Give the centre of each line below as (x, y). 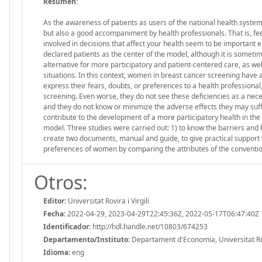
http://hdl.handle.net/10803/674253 (149, 226)
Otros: (61, 182)
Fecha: (54, 213)
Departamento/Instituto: (87, 239)
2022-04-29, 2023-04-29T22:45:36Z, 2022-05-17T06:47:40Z (162, 213)
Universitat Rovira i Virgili (108, 201)
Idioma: (57, 252)
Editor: (55, 201)
